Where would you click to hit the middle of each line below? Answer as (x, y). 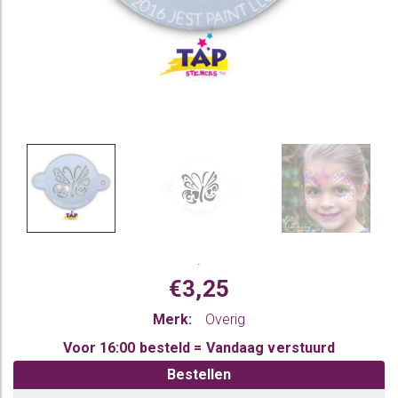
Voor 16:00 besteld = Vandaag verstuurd (199, 348)
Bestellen (199, 374)
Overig (225, 319)
